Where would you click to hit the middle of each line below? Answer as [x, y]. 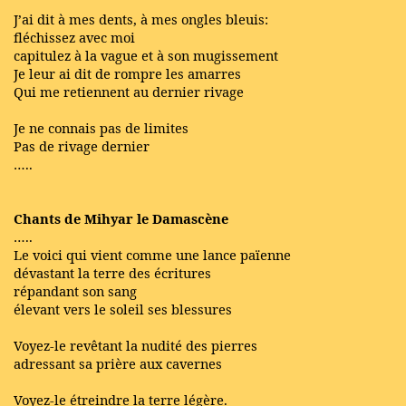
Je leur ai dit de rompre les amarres [127, 73]
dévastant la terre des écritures [112, 272]
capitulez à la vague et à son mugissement [146, 55]
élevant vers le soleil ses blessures [123, 309]
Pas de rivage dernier [82, 145]
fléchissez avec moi [74, 37]
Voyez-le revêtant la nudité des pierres [135, 345]
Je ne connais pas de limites [101, 127]
